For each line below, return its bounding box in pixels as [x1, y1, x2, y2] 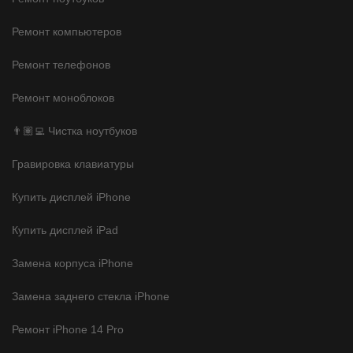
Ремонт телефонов [12, 58, 110, 71]
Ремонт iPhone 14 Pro [12, 322, 124, 336]
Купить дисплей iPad [12, 223, 118, 236]
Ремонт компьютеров [12, 24, 121, 38]
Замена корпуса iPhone [12, 256, 133, 269]
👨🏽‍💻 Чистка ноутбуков [12, 124, 137, 137]
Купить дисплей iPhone [12, 190, 131, 203]
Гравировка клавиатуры [12, 157, 134, 170]
